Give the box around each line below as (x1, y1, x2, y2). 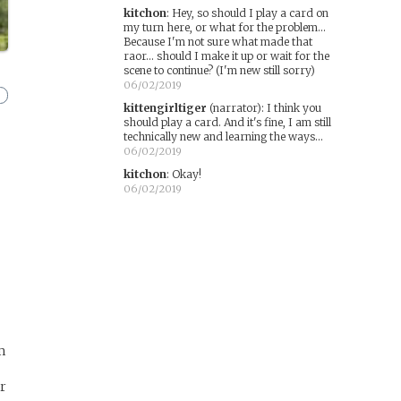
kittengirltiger (123, 101, 207, 115)
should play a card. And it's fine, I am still (123, 115, 331, 129)
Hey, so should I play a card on (171, 6, 328, 20)
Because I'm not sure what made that (123, 35, 312, 48)
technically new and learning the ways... (123, 130, 323, 143)
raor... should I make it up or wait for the (123, 49, 329, 63)
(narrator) (206, 101, 261, 115)
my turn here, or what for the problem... (123, 21, 326, 34)
